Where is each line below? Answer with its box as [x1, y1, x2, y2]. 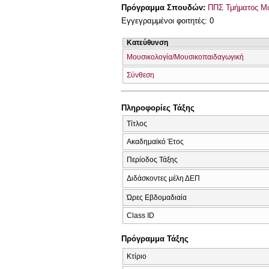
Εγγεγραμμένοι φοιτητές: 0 [121, 16, 214, 26]
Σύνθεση [127, 70, 154, 79]
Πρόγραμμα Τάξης [121, 234, 189, 244]
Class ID [127, 211, 154, 220]
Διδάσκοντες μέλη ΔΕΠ [127, 174, 200, 183]
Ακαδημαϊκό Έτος [127, 137, 184, 146]
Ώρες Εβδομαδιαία [127, 193, 187, 202]
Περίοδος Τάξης [127, 155, 178, 164]
